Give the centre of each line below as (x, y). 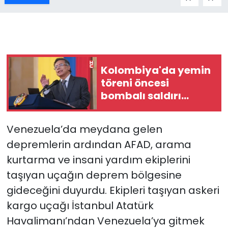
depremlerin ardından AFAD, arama (99, 145)
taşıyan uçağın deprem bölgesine (94, 175)
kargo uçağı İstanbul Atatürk (80, 206)
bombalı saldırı (141, 95)
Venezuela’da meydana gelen (84, 130)
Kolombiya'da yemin (156, 70)
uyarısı (119, 108)
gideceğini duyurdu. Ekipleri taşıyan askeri (113, 191)
